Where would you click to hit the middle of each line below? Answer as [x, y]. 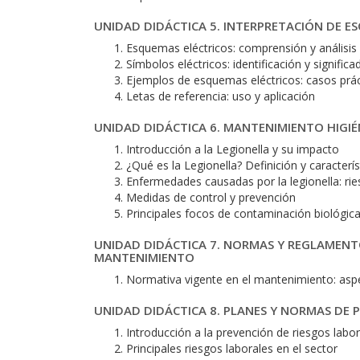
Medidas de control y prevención [211, 197]
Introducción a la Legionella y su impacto [233, 149]
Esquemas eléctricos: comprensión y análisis [241, 48]
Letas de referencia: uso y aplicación [221, 96]
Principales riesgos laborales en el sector [232, 348]
